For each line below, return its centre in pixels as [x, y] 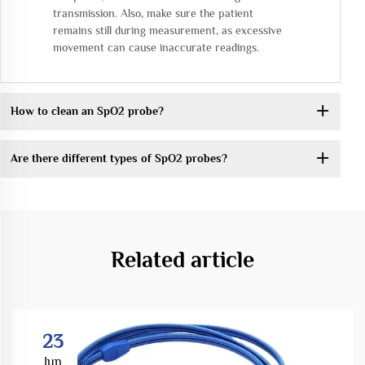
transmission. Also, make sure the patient [153, 13]
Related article [182, 259]
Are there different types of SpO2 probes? [119, 158]
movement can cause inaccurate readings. [156, 47]
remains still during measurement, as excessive [167, 30]
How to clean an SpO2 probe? [87, 111]
